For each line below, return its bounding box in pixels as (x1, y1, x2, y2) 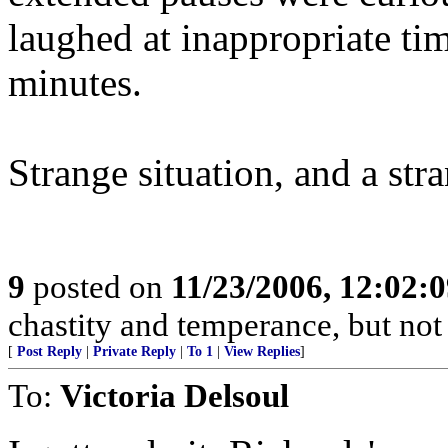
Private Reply (93, 344, 176, 359)
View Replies (224, 344, 300, 359)
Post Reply (17, 344, 82, 359)
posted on (25, 268, 171, 305)
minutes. (8, 61, 142, 104)
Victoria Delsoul (60, 377, 289, 414)
